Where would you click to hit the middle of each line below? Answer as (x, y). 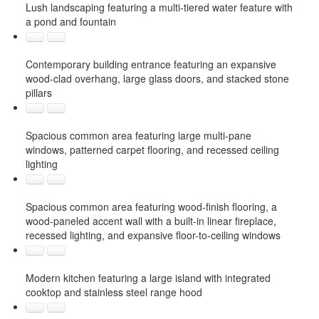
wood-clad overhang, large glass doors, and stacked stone (157, 78)
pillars (38, 92)
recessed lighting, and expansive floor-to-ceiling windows (153, 235)
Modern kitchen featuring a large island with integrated (148, 277)
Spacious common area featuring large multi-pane (138, 135)
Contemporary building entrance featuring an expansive (151, 64)
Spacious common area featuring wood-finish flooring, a (151, 206)
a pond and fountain (70, 21)
